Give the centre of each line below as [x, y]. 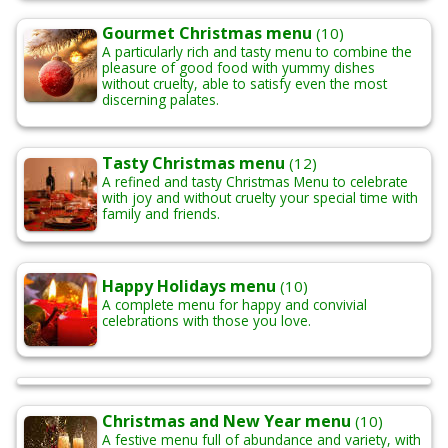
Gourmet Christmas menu [207, 33]
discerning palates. [160, 100]
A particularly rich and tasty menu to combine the [257, 52]
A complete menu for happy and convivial [234, 305]
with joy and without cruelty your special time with [260, 198]
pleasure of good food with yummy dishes [238, 68]
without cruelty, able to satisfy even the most [244, 84]
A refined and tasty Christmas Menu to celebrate [255, 182]
